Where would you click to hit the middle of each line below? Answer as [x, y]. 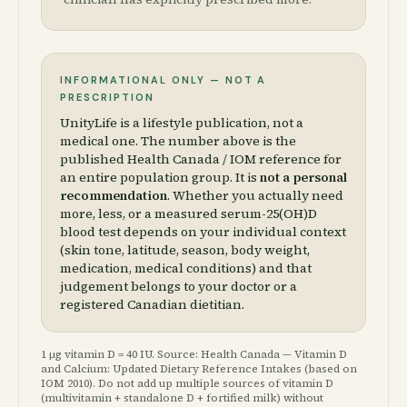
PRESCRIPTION [107, 97]
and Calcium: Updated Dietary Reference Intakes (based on [199, 369]
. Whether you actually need [255, 195]
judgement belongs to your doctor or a [179, 286]
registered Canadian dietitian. [152, 304]
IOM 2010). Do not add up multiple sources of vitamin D [187, 383]
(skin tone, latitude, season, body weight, [185, 250]
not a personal [303, 177]
